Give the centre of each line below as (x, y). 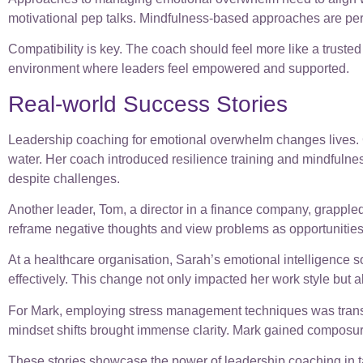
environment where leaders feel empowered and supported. (179, 69)
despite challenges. (64, 178)
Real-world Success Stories (148, 104)
